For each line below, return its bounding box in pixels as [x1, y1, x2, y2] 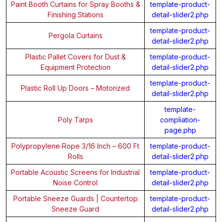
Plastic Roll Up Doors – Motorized [21, 83, 130, 92]
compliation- [160, 115, 200, 124]
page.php [164, 125, 196, 134]
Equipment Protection [40, 62, 111, 71]
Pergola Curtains [48, 31, 103, 40]
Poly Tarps [57, 115, 93, 124]
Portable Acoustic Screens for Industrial [11, 167, 140, 176]
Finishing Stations [47, 10, 104, 19]
